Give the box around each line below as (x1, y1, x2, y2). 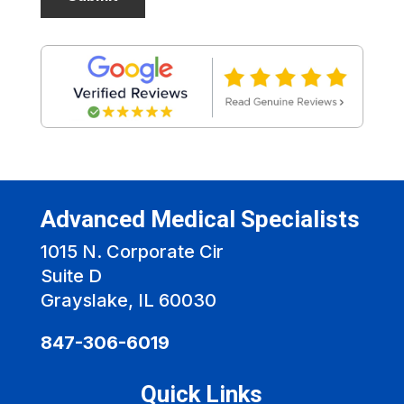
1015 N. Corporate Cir (40, 240, 224, 262)
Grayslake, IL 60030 (40, 289, 216, 311)
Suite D (40, 264, 102, 287)
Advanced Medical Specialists (40, 205, 360, 233)
